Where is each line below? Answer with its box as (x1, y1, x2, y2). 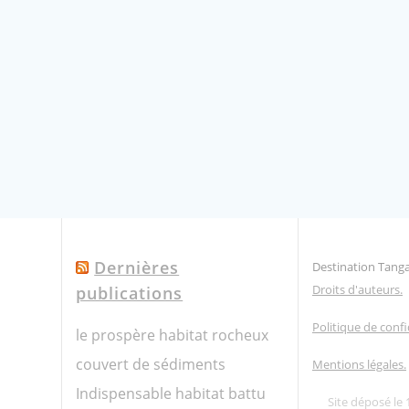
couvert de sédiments (76, 354, 226, 374)
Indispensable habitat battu (76, 383, 267, 404)
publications (76, 282, 184, 304)
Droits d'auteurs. (311, 281, 403, 298)
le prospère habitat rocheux (76, 325, 269, 345)
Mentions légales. (311, 356, 406, 372)
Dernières (94, 257, 180, 278)
